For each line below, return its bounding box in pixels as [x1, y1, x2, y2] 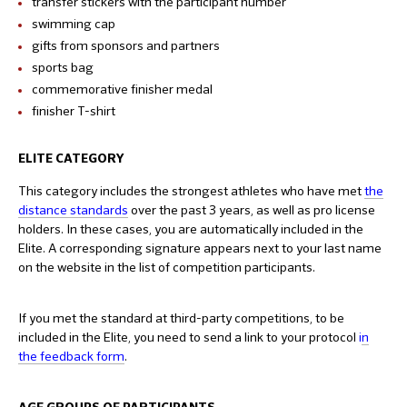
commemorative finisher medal [32, 80, 213, 97]
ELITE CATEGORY [18, 152, 124, 165]
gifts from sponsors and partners [32, 36, 220, 54]
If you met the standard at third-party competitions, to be [18, 309, 344, 326]
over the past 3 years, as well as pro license [128, 201, 375, 218]
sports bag [32, 58, 94, 75]
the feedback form [18, 347, 124, 364]
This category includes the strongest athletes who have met [18, 182, 364, 199]
